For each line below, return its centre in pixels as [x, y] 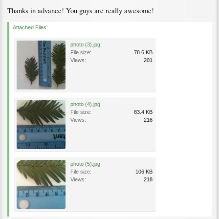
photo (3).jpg [85, 44]
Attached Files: [30, 27]
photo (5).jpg [85, 164]
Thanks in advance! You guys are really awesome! [81, 11]
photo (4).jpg [85, 104]
